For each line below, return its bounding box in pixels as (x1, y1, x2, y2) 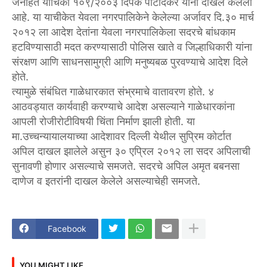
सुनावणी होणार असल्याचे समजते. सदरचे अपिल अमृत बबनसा (12, 159, 240, 172)
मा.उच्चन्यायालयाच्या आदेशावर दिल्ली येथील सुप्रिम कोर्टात (12, 129, 231, 142)
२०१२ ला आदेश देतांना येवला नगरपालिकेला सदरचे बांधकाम (12, 25, 235, 38)
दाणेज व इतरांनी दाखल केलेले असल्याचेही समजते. (12, 174, 200, 187)
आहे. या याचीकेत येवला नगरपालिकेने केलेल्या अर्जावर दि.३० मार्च (12, 10, 254, 23)
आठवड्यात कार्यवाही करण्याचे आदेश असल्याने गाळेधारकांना (12, 100, 235, 113)
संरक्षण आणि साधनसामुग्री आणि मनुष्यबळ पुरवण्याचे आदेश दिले (12, 55, 248, 68)
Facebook (48, 223, 86, 234)
